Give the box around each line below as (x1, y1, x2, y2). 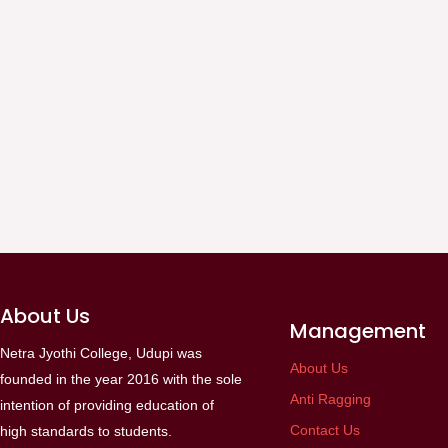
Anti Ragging (289, 391, 371, 407)
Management (289, 317, 426, 345)
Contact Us (289, 422, 360, 438)
